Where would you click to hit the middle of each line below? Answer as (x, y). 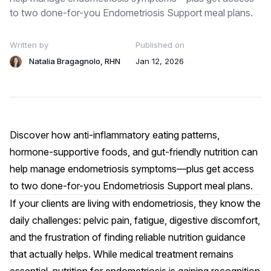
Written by (29, 45)
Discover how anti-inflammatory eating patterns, (115, 135)
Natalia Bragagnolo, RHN (75, 61)
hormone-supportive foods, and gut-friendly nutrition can (134, 152)
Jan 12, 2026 (160, 61)
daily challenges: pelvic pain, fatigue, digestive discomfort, (135, 220)
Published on (160, 45)
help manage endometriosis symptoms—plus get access (132, 169)
